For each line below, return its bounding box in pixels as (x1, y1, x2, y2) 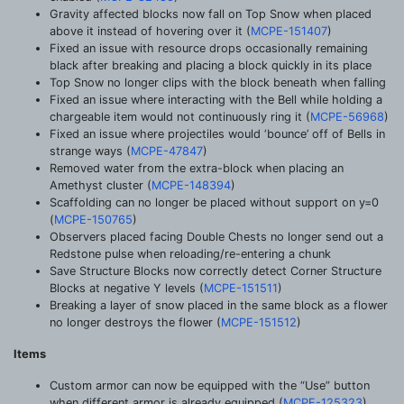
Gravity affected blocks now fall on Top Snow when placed (50, 6, 372, 21)
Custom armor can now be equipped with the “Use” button (50, 378, 370, 392)
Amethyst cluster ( (50, 178, 151, 192)
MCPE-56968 (310, 109, 384, 124)
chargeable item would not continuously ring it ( (50, 109, 310, 124)
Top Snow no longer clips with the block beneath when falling (50, 75, 386, 89)
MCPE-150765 (54, 212, 133, 226)
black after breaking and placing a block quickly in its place (50, 58, 372, 72)
